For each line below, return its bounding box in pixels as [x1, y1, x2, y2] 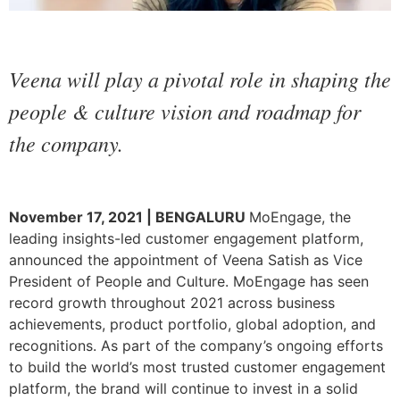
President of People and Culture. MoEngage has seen [9, 271, 369, 290]
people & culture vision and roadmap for [9, 96, 361, 126]
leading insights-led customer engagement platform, [9, 229, 363, 247]
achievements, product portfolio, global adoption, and [9, 314, 376, 333]
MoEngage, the [249, 207, 351, 226]
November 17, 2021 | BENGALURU [9, 207, 249, 226]
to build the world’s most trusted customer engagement [9, 357, 386, 376]
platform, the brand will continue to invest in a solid [9, 379, 358, 397]
